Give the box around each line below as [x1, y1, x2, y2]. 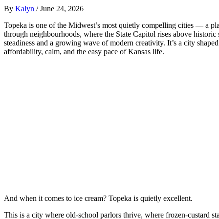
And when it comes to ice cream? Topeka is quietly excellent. [4, 194, 193, 202]
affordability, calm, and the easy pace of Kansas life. [4, 47, 164, 56]
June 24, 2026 [40, 4, 84, 13]
